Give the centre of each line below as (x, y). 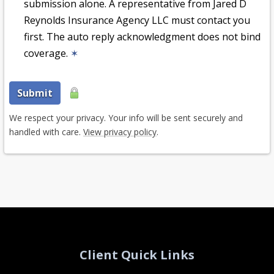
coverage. (47, 54)
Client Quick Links (137, 255)
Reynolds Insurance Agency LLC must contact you (137, 20)
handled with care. (46, 132)
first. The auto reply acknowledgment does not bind (142, 37)
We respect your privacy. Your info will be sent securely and (126, 118)
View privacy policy (120, 132)
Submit (35, 93)
